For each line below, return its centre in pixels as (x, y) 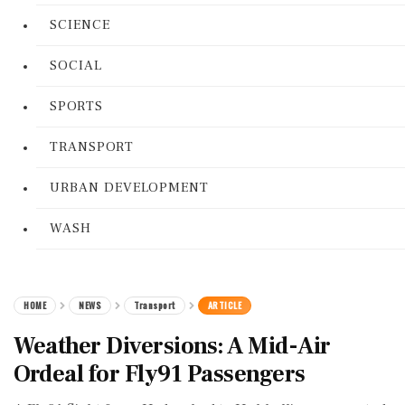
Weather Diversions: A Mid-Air (172, 346)
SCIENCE (80, 25)
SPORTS (76, 106)
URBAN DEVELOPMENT (129, 188)
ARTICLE (224, 305)
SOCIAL (76, 66)
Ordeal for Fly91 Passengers (160, 374)
